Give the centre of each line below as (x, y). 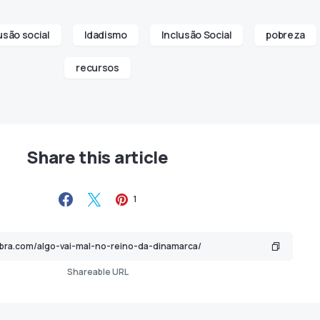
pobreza (286, 35)
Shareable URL (97, 272)
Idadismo (105, 35)
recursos (97, 67)
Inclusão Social (196, 35)
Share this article (97, 157)
